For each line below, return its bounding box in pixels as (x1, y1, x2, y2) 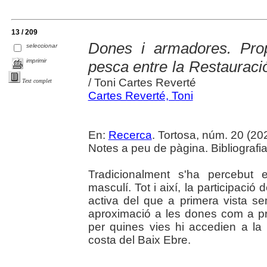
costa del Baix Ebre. (88, 234, 191, 247)
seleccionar (26, 42, 58, 49)
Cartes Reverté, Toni (88, 89, 193, 103)
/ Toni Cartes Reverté (88, 76, 196, 89)
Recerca (108, 129, 152, 142)
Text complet (22, 77, 52, 85)
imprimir (26, 57, 47, 64)
